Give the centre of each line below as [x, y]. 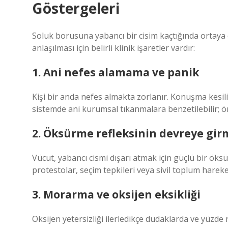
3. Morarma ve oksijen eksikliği [116, 194]
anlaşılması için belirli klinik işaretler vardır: [113, 48]
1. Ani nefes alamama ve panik [116, 72]
